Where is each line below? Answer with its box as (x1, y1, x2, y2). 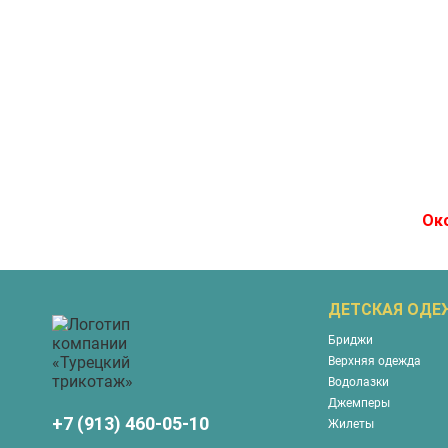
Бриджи (328, 332, 373, 347)
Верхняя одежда (328, 353, 421, 368)
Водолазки (328, 374, 389, 389)
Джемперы (328, 395, 390, 410)
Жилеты (328, 416, 374, 431)
